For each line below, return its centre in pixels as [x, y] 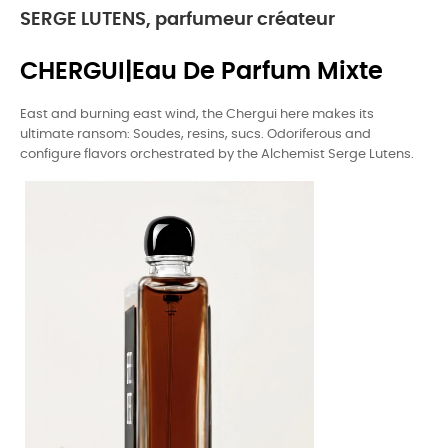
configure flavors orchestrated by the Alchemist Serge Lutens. [217, 154]
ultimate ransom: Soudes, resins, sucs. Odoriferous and [195, 134]
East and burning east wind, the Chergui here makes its [197, 114]
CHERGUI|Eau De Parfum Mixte [201, 72]
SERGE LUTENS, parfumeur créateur [177, 20]
